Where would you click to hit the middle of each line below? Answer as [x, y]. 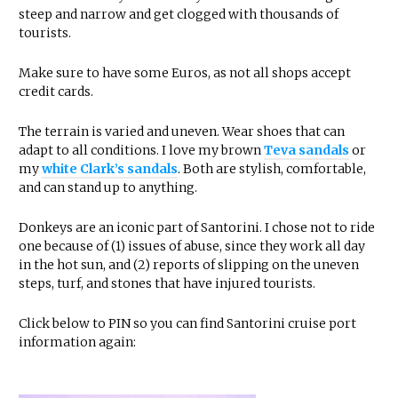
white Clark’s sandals [110, 169]
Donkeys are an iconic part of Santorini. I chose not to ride [197, 228]
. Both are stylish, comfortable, [272, 169]
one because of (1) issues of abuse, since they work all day [192, 247]
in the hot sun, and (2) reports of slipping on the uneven [189, 265]
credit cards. [56, 92]
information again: [77, 342]
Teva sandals [306, 151]
